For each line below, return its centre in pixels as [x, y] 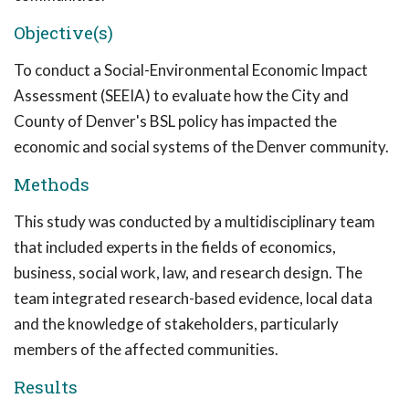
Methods [52, 184]
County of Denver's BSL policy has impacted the [175, 121]
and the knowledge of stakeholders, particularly [176, 324]
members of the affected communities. [146, 349]
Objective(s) [63, 32]
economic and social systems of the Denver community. [201, 147]
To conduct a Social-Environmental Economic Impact [191, 70]
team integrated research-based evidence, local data [193, 298]
